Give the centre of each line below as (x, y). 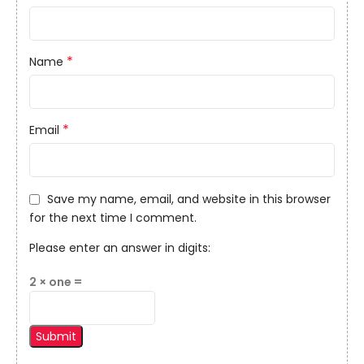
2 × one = (56, 282)
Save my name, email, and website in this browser (189, 199)
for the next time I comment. (113, 218)
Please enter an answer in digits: (120, 248)
